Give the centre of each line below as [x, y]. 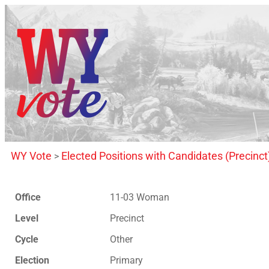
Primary [126, 260]
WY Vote [31, 156]
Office [28, 197]
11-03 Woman [139, 197]
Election [32, 260]
